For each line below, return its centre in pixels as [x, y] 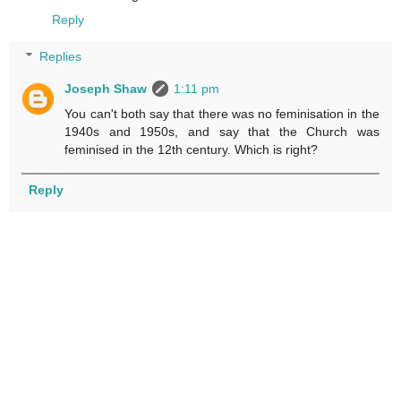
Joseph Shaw [106, 89]
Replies [61, 57]
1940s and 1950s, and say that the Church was [222, 132]
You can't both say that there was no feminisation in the [222, 114]
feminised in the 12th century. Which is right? [192, 150]
